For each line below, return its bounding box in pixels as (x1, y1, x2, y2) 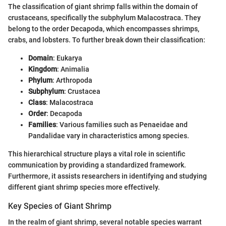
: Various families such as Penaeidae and (56, 120, 188, 129)
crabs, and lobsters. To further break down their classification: (8, 35, 205, 44)
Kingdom (28, 65, 57, 73)
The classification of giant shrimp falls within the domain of (8, 2, 198, 11)
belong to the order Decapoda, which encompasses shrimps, (8, 24, 199, 33)
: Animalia (57, 65, 89, 73)
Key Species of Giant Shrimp (8, 201, 111, 211)
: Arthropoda (52, 76, 92, 84)
